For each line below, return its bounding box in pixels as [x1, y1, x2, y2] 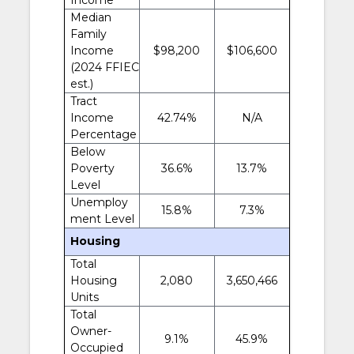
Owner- [70, 323, 111, 338]
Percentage [70, 126, 137, 141]
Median [70, 9, 111, 24]
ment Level [70, 211, 134, 226]
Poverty [70, 160, 115, 175]
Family [70, 26, 107, 41]
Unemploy [70, 194, 128, 209]
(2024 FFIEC [70, 59, 139, 74]
